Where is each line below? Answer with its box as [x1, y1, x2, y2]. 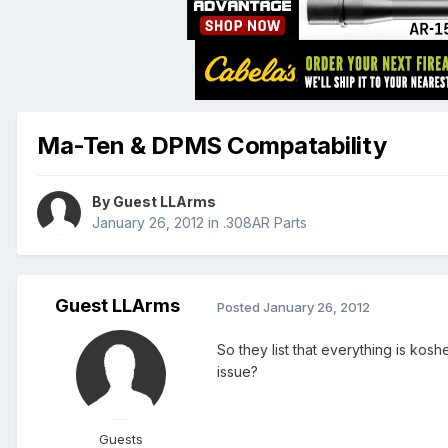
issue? [217, 363, 258, 381]
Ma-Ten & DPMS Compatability [37, 130, 387, 160]
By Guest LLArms [92, 193, 216, 211]
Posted [217, 298, 263, 315]
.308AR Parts [223, 214, 307, 232]
